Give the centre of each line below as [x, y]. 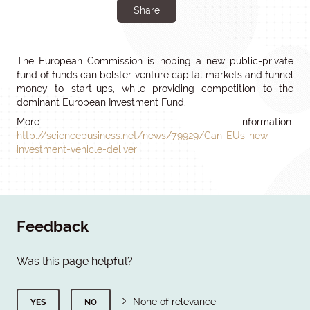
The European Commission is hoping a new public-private [155, 61]
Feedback [53, 227]
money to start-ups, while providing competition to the [155, 89]
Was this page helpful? [75, 261]
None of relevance [174, 302]
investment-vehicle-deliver [77, 149]
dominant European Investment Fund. [101, 102]
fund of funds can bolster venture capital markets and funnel [155, 75]
